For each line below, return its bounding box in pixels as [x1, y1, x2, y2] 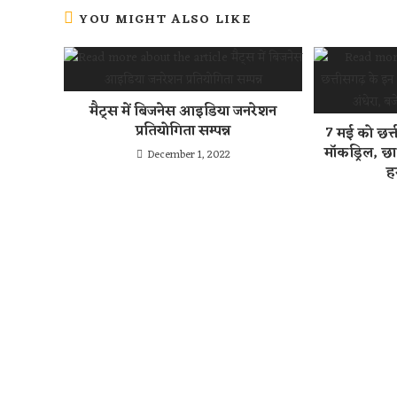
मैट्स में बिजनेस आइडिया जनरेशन [90, 99, 277, 125]
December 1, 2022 [146, 145, 230, 166]
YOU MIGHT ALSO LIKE [80, 9, 252, 32]
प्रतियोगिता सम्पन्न [136, 119, 231, 144]
